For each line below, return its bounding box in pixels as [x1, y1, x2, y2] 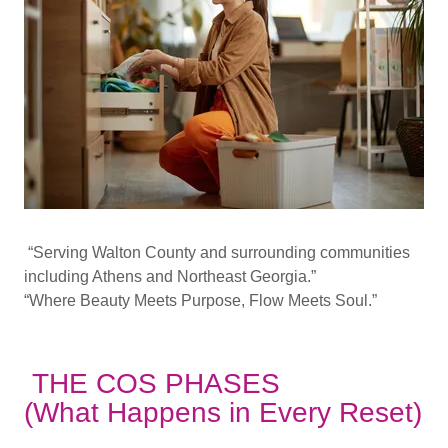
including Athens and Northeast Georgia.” [24, 268, 320, 286]
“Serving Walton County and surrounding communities [24, 244, 410, 262]
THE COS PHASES [24, 368, 288, 400]
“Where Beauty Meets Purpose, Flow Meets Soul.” [24, 292, 377, 310]
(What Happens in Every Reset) [24, 397, 422, 429]
